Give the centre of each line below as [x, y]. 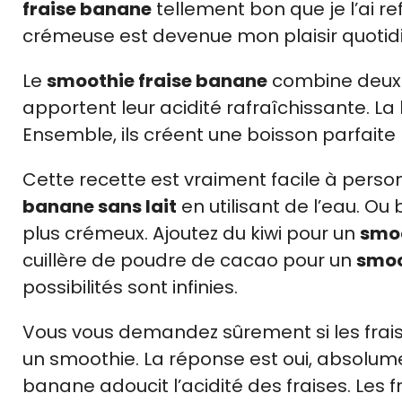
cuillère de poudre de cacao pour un [189, 260]
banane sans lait [100, 206]
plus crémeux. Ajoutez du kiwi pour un [191, 233]
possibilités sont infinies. [130, 287]
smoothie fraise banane [157, 80]
